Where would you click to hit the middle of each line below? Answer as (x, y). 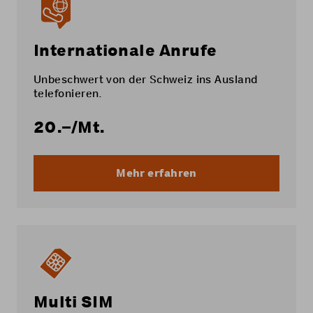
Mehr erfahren (156, 173)
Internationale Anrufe (125, 50)
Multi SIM (74, 302)
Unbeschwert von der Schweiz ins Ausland (146, 79)
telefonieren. (68, 93)
